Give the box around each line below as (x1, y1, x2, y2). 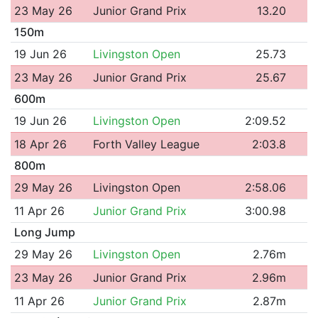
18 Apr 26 (13, 136, 67, 151)
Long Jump (13, 224, 75, 239)
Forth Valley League (92, 136, 199, 151)
